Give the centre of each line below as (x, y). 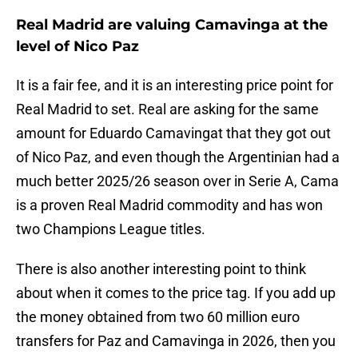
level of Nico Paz (78, 47)
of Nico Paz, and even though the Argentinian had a (178, 157)
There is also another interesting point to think (161, 269)
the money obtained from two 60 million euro (158, 317)
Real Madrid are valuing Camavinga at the (172, 25)
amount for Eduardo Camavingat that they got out (173, 133)
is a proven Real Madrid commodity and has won (169, 205)
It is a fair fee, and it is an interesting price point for (175, 86)
